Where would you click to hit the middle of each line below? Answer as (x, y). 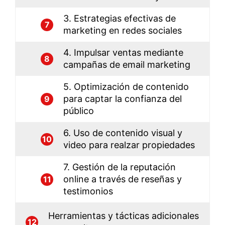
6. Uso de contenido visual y (123, 133)
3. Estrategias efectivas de (120, 19)
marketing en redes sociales (123, 31)
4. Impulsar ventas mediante (123, 53)
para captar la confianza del (123, 99)
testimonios (88, 191)
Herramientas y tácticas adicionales (124, 216)
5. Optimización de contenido (126, 87)
